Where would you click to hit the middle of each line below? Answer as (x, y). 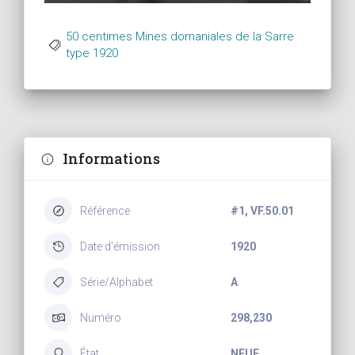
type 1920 (92, 53)
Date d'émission (120, 246)
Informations (111, 159)
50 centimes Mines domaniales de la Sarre (180, 37)
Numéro (101, 317)
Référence (105, 210)
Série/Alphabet (116, 282)
